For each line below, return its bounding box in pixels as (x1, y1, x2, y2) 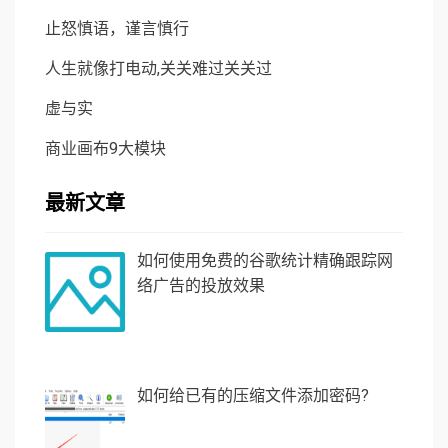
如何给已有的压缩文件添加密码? (137, 386, 369, 406)
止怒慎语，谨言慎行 (45, 18, 189, 38)
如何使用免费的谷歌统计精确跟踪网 (137, 250, 393, 270)
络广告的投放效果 (137, 275, 265, 295)
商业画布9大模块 (45, 138, 166, 158)
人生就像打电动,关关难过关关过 (45, 58, 272, 78)
